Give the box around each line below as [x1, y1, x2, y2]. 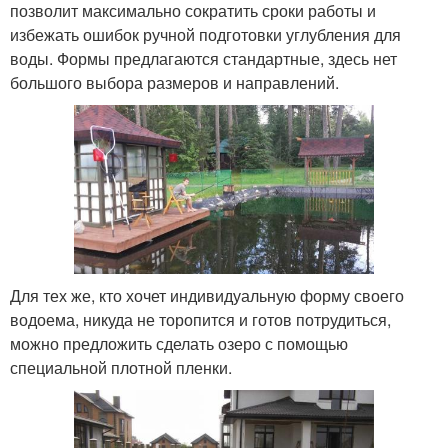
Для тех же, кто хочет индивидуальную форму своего [10, 284, 404, 308]
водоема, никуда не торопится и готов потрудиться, [10, 308, 391, 332]
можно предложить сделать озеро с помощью [10, 332, 348, 356]
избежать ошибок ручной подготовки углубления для [10, 22, 401, 46]
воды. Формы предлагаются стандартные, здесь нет [10, 46, 397, 70]
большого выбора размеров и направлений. [10, 70, 339, 94]
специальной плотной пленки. [10, 356, 232, 380]
